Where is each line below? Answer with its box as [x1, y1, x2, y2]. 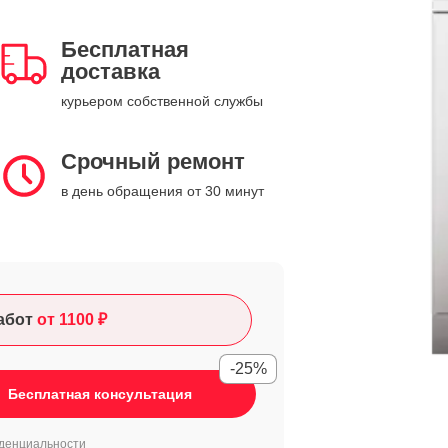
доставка [61, 59, 160, 84]
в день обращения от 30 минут [61, 183, 264, 199]
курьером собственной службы [61, 93, 263, 109]
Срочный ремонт [61, 149, 245, 174]
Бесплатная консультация [8, 386, 192, 402]
